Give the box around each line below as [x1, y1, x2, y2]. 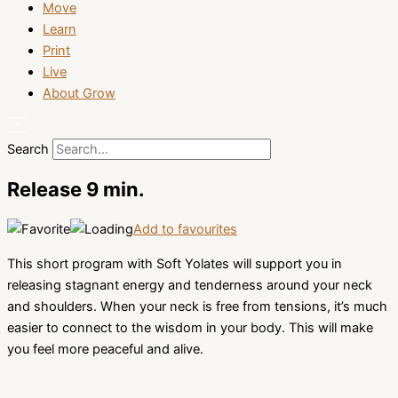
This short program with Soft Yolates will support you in [7, 255, 342, 272]
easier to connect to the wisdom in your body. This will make [7, 319, 373, 336]
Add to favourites [133, 221, 237, 238]
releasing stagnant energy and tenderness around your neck [7, 276, 372, 293]
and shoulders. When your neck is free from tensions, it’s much [7, 298, 387, 314]
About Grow [43, 85, 115, 102]
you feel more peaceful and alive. [7, 340, 203, 357]
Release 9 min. [7, 177, 145, 201]
